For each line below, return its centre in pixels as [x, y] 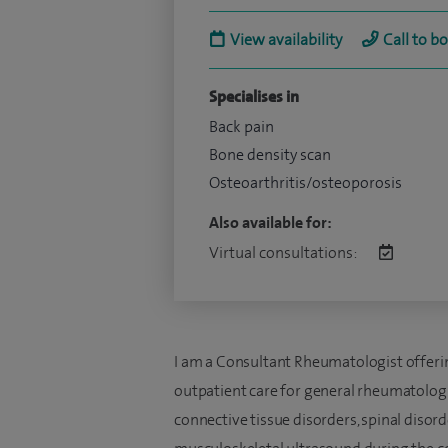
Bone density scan [270, 154]
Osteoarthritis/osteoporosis [305, 182]
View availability [286, 39]
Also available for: [270, 222]
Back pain [241, 126]
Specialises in [254, 96]
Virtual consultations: [284, 252]
